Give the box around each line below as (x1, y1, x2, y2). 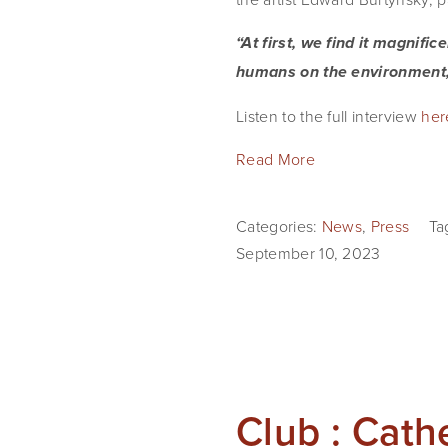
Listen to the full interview (236, 105, 422, 127)
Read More (236, 148, 315, 170)
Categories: (236, 215, 322, 237)
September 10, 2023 (236, 242, 381, 264)
